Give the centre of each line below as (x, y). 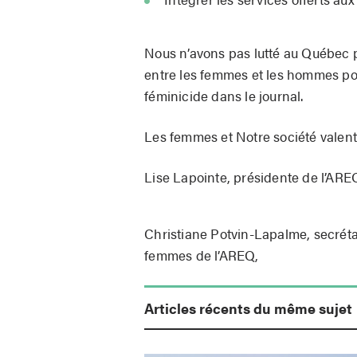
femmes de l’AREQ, (202, 255)
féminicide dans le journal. (224, 95)
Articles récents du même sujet (249, 308)
